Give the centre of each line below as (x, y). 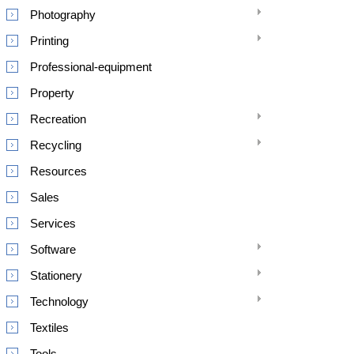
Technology (59, 301)
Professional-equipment (91, 67)
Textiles (49, 328)
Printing (49, 41)
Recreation (58, 119)
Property (52, 93)
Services (53, 223)
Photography (63, 15)
